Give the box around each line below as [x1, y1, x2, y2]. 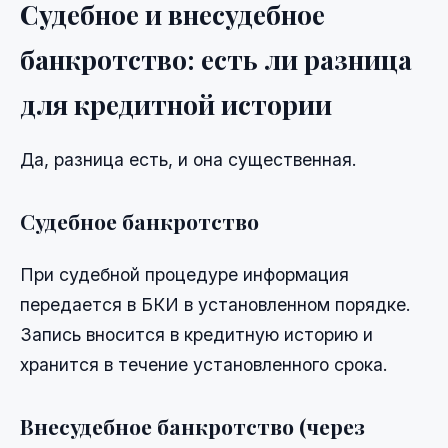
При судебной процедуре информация [20, 264, 349, 286]
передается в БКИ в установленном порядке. [20, 294, 411, 316]
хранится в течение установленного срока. [20, 354, 388, 376]
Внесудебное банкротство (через [20, 412, 365, 441]
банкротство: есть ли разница [20, 41, 412, 78]
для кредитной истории [20, 86, 332, 123]
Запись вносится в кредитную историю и [20, 324, 373, 346]
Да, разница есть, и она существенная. [20, 149, 357, 170]
